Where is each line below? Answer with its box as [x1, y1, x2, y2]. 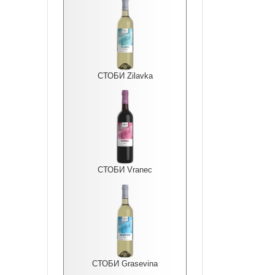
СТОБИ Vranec [98, 165, 152, 174]
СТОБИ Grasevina [92, 259, 158, 268]
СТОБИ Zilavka [97, 71, 153, 80]
